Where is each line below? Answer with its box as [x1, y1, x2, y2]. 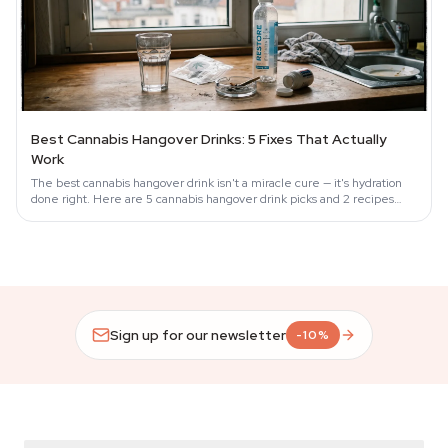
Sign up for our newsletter [110, 325, 287, 344]
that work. [31, 207, 82, 223]
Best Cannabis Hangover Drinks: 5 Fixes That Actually [31, 130, 387, 148]
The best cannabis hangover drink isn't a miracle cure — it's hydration [31, 175, 402, 191]
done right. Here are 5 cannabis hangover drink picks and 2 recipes [31, 191, 394, 207]
